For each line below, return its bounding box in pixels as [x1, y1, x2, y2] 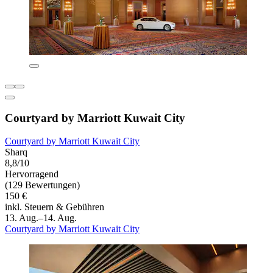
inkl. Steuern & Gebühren [5, 202, 104, 213]
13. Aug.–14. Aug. [5, 213, 77, 224]
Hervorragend [5, 169, 58, 180]
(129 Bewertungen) [5, 180, 80, 191]
